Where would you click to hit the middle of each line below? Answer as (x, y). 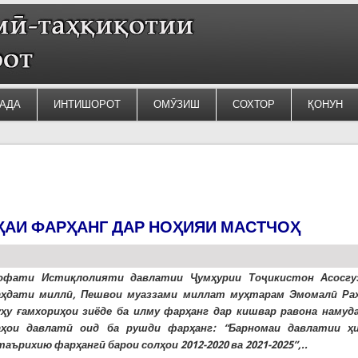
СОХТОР (253, 104)
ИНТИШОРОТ (87, 104)
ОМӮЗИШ (176, 104)
